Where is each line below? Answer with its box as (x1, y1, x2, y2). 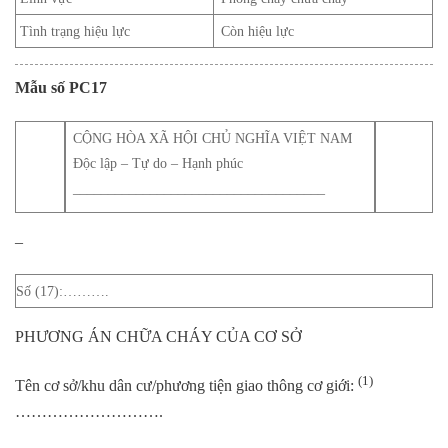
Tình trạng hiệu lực (16, 22, 130, 39)
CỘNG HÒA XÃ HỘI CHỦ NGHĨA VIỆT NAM (73, 129, 353, 146)
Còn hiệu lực (221, 22, 295, 39)
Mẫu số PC (15, 78, 91, 96)
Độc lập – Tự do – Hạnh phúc (73, 154, 244, 171)
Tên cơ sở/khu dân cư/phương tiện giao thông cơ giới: (15, 377, 358, 395)
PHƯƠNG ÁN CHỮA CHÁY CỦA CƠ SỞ (15, 328, 302, 346)
